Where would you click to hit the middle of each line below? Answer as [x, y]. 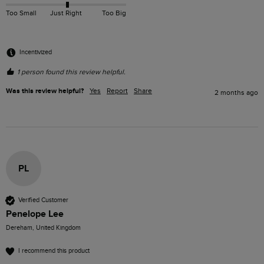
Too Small [21, 13]
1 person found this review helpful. [71, 72]
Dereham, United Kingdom [43, 227]
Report [117, 90]
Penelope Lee [35, 214]
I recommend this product [54, 251]
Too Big [114, 13]
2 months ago [236, 92]
